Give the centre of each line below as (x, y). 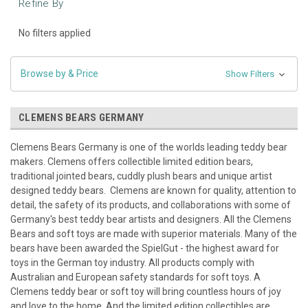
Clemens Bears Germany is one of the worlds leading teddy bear (149, 147)
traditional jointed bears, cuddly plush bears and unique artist (141, 176)
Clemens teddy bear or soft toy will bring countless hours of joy (146, 291)
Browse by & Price (59, 73)
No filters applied (55, 33)
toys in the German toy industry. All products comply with (132, 262)
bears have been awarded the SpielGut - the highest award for (145, 248)
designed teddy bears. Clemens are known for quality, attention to (153, 190)
